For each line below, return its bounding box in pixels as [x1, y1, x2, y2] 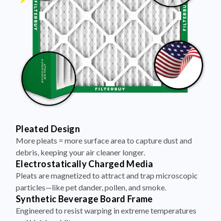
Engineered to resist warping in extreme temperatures [16, 205, 196, 215]
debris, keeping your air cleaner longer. [16, 147, 145, 157]
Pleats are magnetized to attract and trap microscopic [16, 170, 198, 180]
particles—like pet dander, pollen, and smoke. [16, 182, 166, 192]
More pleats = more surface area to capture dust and [16, 135, 192, 145]
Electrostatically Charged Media [16, 158, 153, 169]
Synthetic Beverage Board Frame [16, 193, 153, 204]
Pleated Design [16, 123, 80, 134]
